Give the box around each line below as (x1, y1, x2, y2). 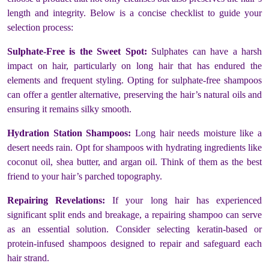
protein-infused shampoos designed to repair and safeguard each (7, 238, 262, 249)
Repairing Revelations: (7, 195, 106, 206)
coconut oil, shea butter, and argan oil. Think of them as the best (7, 157, 262, 168)
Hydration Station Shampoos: (7, 128, 131, 139)
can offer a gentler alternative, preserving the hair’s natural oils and (7, 89, 262, 100)
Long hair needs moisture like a (131, 128, 262, 139)
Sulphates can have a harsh (147, 46, 262, 57)
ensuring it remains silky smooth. (7, 104, 131, 115)
